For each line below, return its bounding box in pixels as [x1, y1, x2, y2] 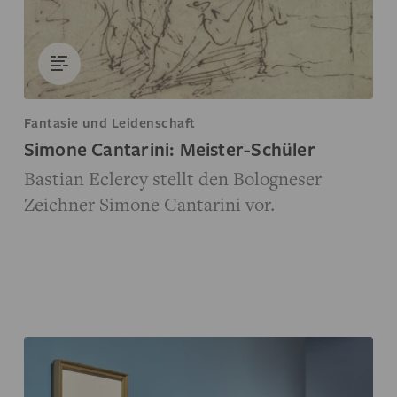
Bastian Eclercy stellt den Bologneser [23, 165, 322, 191]
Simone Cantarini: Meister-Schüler [23, 136, 315, 161]
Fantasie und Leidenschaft [23, 113, 196, 131]
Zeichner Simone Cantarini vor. [23, 191, 276, 216]
